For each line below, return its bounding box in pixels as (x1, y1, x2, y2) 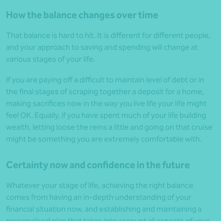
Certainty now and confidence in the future (6, 159, 190, 171)
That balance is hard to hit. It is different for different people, (6, 31, 211, 40)
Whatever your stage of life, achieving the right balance (6, 181, 193, 190)
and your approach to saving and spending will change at (6, 42, 198, 52)
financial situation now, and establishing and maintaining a (6, 204, 202, 214)
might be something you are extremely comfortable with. (6, 134, 202, 144)
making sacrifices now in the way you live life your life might (6, 99, 207, 109)
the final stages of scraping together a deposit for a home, (6, 87, 204, 97)
